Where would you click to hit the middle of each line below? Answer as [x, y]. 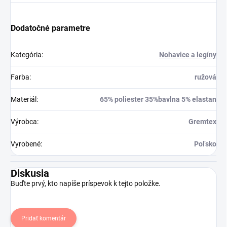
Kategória [26, 54]
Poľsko [205, 144]
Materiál [24, 99]
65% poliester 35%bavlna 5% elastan [158, 99]
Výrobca [24, 121]
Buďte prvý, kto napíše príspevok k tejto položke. [86, 183]
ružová [205, 77]
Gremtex [202, 121]
